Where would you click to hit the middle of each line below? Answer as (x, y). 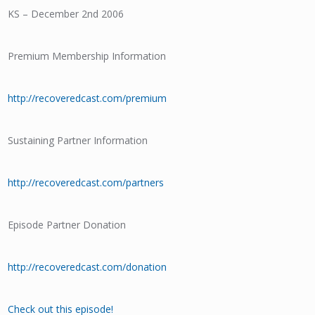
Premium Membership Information (87, 56)
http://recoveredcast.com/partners (86, 182)
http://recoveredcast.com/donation (88, 267)
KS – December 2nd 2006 (66, 14)
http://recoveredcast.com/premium (88, 98)
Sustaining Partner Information (78, 140)
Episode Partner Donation (67, 225)
